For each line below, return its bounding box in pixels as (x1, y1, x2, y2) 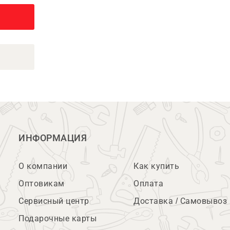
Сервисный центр (18, 197, 89, 205)
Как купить (133, 162, 179, 170)
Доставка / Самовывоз (133, 197, 227, 205)
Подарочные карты (18, 214, 97, 223)
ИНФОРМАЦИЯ (18, 133, 87, 143)
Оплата (133, 179, 163, 188)
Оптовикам (18, 179, 65, 188)
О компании (18, 162, 67, 170)
